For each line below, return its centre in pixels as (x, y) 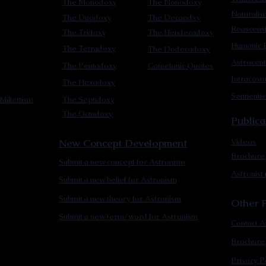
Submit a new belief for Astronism (118, 180)
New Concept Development (123, 143)
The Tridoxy (84, 32)
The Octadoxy (88, 114)
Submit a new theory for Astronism (120, 199)
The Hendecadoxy (181, 32)
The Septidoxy (88, 99)
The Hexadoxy (89, 82)
